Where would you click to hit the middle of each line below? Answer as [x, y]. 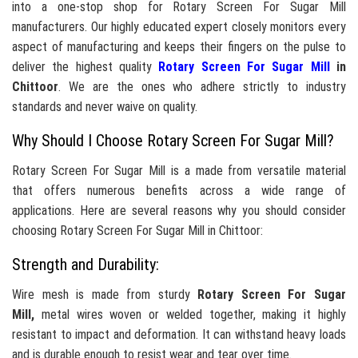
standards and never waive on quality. [105, 107]
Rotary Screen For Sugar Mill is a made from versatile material [179, 171]
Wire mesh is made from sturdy [105, 295]
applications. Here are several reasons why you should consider [179, 211]
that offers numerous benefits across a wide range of [179, 191]
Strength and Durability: [86, 265]
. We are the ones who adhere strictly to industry [202, 87]
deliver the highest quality [86, 67]
